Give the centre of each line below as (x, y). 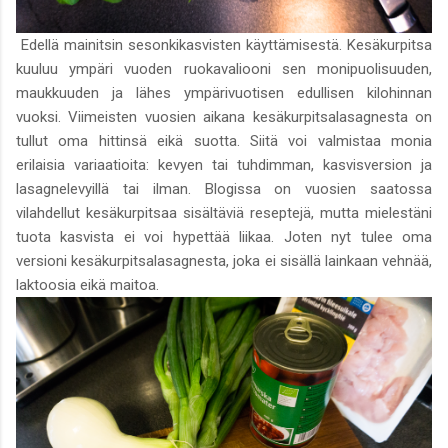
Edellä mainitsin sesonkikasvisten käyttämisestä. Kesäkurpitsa (224, 45)
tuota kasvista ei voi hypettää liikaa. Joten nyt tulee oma (224, 237)
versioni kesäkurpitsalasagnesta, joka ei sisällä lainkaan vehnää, (224, 261)
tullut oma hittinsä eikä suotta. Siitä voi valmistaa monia (224, 141)
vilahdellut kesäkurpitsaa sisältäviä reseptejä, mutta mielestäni (224, 213)
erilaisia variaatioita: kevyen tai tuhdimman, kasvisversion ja (224, 165)
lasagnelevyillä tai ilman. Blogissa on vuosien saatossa (224, 189)
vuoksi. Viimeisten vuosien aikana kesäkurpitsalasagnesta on (224, 117)
